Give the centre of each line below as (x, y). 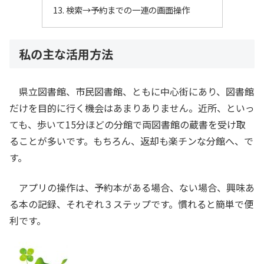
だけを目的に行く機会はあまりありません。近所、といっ (132, 108)
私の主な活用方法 (66, 54)
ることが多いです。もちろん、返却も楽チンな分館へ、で (131, 141)
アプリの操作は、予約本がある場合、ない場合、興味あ (132, 187)
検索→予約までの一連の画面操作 (128, 10)
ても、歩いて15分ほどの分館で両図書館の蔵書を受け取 (128, 125)
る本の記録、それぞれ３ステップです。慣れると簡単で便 (131, 204)
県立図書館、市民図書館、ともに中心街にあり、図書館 (132, 92)
